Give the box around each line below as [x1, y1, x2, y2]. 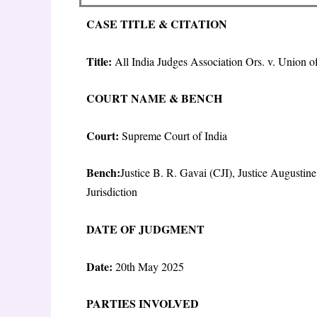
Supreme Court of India [122, 127, 231, 143]
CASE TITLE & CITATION [86, 16, 231, 32]
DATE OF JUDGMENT [86, 220, 208, 237]
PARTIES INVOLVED [86, 295, 202, 312]
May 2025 [138, 258, 188, 274]
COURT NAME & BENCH [86, 90, 226, 107]
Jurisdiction [86, 184, 141, 200]
